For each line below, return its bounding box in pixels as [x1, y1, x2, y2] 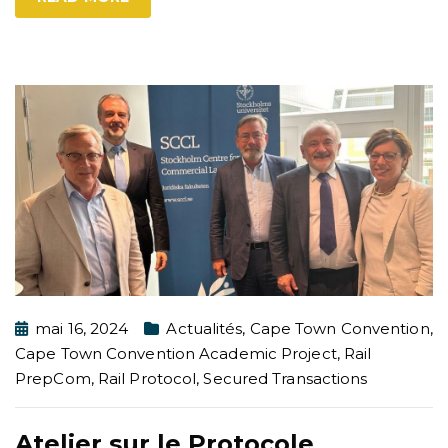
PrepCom [15, 369, 91, 389]
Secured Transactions [203, 369, 368, 389]
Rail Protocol [97, 369, 197, 389]
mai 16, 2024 [35, 319, 129, 339]
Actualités [166, 319, 243, 339]
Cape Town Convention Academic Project [15, 344, 337, 364]
